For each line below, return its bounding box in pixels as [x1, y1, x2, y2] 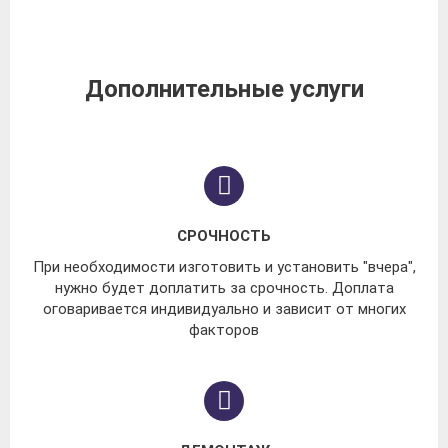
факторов [189, 321, 259, 340]
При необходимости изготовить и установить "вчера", [32, 258, 416, 277]
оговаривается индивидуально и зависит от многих [42, 300, 406, 319]
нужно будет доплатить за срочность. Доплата [54, 279, 394, 298]
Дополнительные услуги [84, 75, 364, 104]
